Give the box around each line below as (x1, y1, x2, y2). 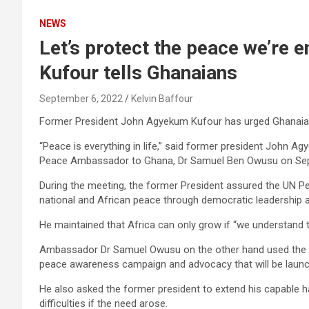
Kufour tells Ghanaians (39, 61, 237, 84)
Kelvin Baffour (131, 92, 193, 104)
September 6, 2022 (39, 92, 123, 104)
